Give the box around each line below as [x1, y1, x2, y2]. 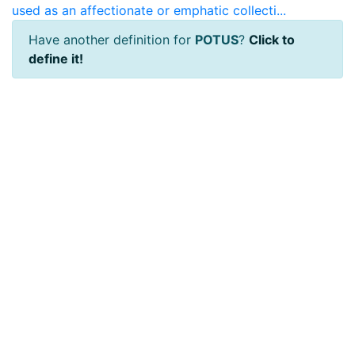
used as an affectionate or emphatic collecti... [12, 2, 286, 18]
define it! [29, 51, 83, 67]
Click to [249, 32, 295, 48]
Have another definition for [29, 32, 195, 48]
